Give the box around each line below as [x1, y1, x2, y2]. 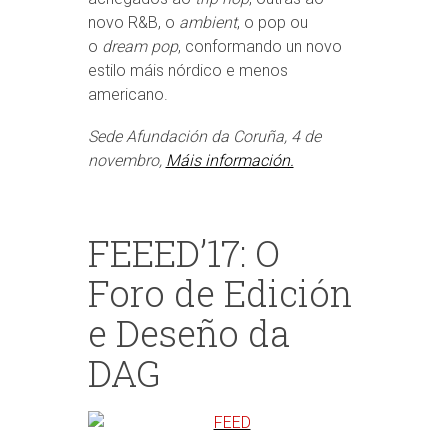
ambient [178, 13, 237, 32]
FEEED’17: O [87, 229, 280, 277]
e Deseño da [87, 309, 290, 357]
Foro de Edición [87, 269, 352, 317]
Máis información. [165, 151, 294, 170]
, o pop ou [236, 13, 308, 32]
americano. [87, 85, 168, 104]
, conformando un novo [177, 37, 342, 56]
